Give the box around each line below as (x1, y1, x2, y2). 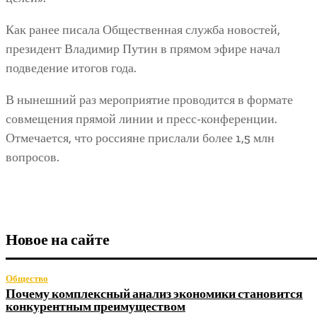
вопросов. (6, 149, 59, 166)
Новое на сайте (6, 229, 110, 250)
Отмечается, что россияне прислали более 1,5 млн (6, 130, 275, 146)
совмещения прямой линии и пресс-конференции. (6, 111, 277, 127)
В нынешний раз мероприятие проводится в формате (6, 92, 293, 108)
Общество (6, 272, 48, 285)
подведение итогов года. (6, 60, 137, 76)
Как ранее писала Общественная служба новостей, (6, 22, 280, 38)
